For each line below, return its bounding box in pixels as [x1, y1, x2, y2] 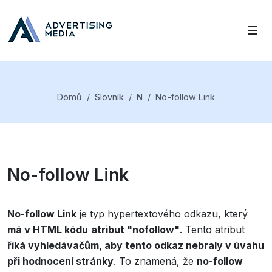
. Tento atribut [180, 223, 245, 236]
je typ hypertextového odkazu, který [76, 208, 248, 220]
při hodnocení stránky [7, 255, 114, 267]
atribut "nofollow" [91, 223, 180, 236]
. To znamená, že [114, 255, 197, 267]
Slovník [95, 92, 124, 102]
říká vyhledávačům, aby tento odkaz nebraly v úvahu [7, 239, 264, 251]
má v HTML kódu [7, 223, 88, 236]
